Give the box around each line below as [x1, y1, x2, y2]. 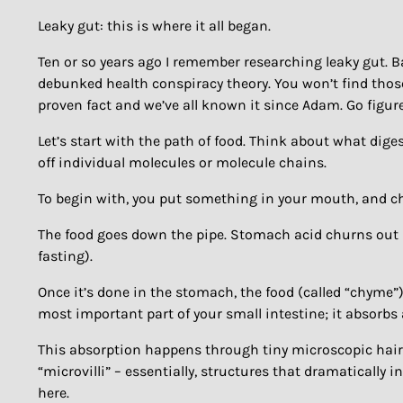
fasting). [38, 247, 93, 265]
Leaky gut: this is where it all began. [38, 17, 271, 35]
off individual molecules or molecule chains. [38, 154, 327, 172]
